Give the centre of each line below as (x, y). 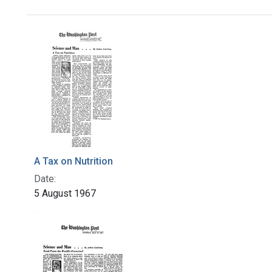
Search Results (91, 36)
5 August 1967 (65, 194)
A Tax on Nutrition (73, 161)
